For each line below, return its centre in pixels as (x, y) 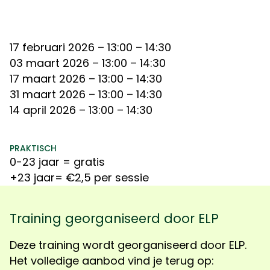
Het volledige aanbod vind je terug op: (112, 261)
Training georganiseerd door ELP (114, 218)
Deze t (26, 245)
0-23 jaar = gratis (57, 162)
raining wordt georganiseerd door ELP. (145, 245)
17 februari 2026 (52, 47)
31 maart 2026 (48, 94)
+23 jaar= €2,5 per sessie (79, 177)
